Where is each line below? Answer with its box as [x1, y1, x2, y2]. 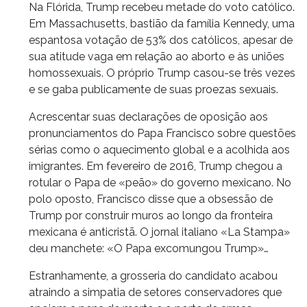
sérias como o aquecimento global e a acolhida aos [29, 143, 290, 156]
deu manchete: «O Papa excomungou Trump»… [29, 241, 269, 255]
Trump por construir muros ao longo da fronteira [29, 208, 273, 222]
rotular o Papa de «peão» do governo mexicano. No [29, 175, 291, 189]
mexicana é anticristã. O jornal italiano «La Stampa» [29, 225, 290, 238]
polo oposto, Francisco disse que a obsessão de [29, 192, 273, 206]
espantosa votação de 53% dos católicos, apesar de [29, 33, 293, 47]
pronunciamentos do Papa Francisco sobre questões [29, 126, 296, 140]
